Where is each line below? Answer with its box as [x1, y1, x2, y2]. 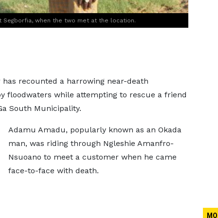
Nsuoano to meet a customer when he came [8, 152, 177, 162]
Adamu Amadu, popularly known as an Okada [8, 125, 182, 134]
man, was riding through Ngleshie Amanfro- [8, 139, 174, 148]
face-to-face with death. [8, 166, 99, 175]
